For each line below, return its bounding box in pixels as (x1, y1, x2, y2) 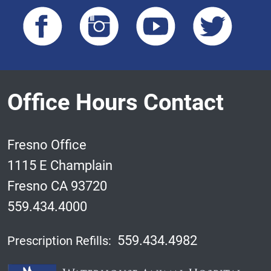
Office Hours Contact (7, 86, 224, 117)
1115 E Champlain (7, 156, 113, 174)
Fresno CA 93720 (7, 177, 107, 195)
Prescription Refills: (7, 232, 111, 249)
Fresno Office (7, 135, 87, 154)
